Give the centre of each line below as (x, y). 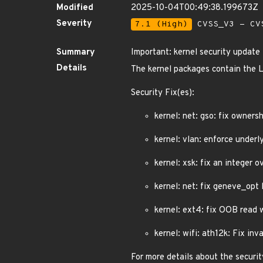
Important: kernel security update (195, 53)
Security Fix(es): (163, 93)
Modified (75, 8)
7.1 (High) (161, 24)
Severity (74, 24)
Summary (76, 53)
